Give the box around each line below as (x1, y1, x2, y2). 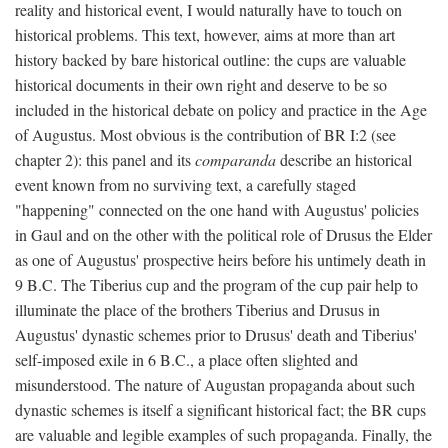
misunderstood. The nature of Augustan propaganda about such (15, 374, 415, 396)
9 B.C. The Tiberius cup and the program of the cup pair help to (15, 274, 418, 296)
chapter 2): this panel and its (15, 149, 195, 171)
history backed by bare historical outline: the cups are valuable (15, 49, 406, 71)
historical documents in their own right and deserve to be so (15, 74, 387, 96)
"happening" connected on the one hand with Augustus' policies (15, 199, 419, 221)
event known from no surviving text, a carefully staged (15, 174, 356, 196)
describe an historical (276, 149, 412, 171)
